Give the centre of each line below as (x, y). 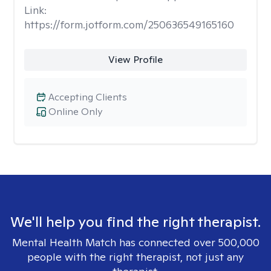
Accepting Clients (88, 97)
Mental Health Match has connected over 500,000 (135, 242)
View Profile (135, 60)
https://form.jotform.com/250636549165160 (129, 24)
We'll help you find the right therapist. (135, 222)
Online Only (75, 112)
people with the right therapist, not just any (135, 257)
